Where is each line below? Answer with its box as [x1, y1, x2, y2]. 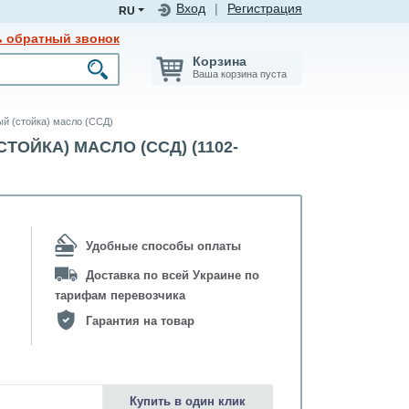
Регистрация [227, 2, 302, 16]
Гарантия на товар [82, 315, 194, 329]
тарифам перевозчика [55, 289, 185, 303]
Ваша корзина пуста [193, 68, 287, 79]
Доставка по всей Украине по [86, 269, 259, 283]
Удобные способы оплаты [86, 240, 241, 254]
